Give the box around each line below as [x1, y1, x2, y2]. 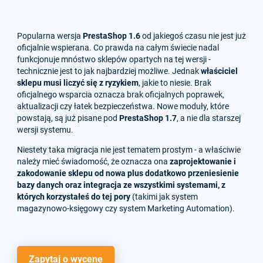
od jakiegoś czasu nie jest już [140, 31, 246, 41]
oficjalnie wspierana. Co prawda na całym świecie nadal [17, 43, 219, 53]
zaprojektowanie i [170, 157, 236, 167]
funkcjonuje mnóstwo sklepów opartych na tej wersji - [17, 55, 211, 65]
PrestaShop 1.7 [119, 113, 177, 123]
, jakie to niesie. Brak [139, 78, 211, 88]
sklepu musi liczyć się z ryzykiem [17, 78, 139, 88]
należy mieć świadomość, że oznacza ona [17, 157, 170, 167]
